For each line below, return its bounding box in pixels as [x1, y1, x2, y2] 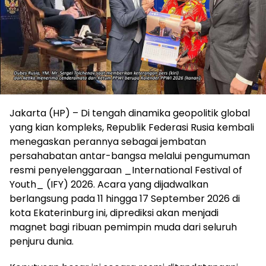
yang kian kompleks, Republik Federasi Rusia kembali [9, 120, 254, 134]
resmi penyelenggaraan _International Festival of [9, 163, 242, 177]
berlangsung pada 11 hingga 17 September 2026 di [9, 191, 240, 205]
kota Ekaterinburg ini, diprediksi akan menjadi [9, 205, 218, 220]
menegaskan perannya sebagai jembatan [9, 134, 206, 148]
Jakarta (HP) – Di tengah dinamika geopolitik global [9, 106, 250, 120]
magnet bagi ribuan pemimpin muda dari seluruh [9, 220, 237, 234]
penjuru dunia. [9, 234, 74, 248]
